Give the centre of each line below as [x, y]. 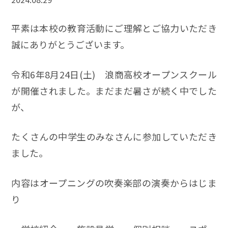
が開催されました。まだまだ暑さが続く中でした [114, 90]
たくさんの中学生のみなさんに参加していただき [114, 137]
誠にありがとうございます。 [70, 44]
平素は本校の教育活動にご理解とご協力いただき [114, 28]
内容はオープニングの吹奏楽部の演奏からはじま [114, 183]
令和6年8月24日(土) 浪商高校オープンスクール [114, 74]
